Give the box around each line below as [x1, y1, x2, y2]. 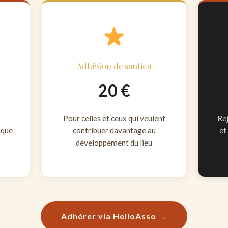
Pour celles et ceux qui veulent [63, 113, 165, 123]
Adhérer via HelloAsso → [61, 211, 167, 221]
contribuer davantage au [72, 126, 156, 135]
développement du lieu [76, 138, 152, 148]
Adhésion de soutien [76, 61, 152, 72]
